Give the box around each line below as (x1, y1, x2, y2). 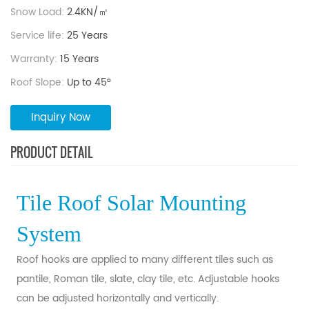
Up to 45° (67, 74, 111, 91)
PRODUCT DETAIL (10, 143, 92, 162)
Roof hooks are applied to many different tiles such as (17, 252, 273, 268)
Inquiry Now (31, 109, 90, 127)
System (17, 221, 81, 247)
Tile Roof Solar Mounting (17, 190, 246, 216)
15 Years (60, 51, 99, 68)
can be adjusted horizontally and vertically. (17, 290, 219, 307)
